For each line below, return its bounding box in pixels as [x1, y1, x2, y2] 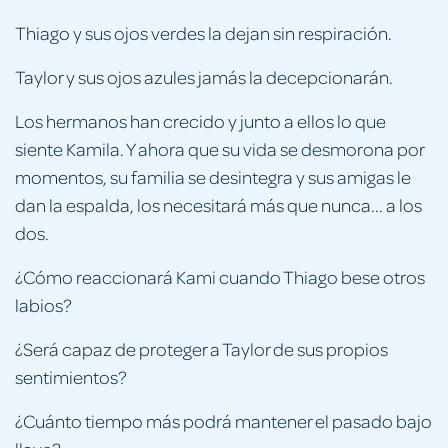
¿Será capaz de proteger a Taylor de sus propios [15, 336, 388, 360]
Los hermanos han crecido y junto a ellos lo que [15, 108, 386, 132]
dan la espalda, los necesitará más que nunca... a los [15, 192, 422, 216]
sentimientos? [15, 364, 127, 388]
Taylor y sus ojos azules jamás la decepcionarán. [15, 64, 393, 88]
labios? [15, 292, 72, 316]
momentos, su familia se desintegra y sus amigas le [15, 164, 411, 188]
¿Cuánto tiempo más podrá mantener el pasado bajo [15, 408, 432, 432]
